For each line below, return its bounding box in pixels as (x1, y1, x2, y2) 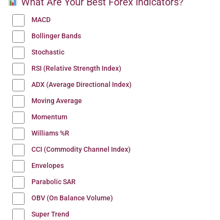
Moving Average (31, 96, 82, 105)
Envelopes (31, 161, 64, 170)
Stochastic (31, 48, 64, 56)
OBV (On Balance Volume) (31, 193, 113, 202)
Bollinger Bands (31, 31, 81, 40)
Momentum (31, 112, 67, 121)
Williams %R (31, 129, 69, 137)
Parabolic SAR (31, 177, 76, 186)
